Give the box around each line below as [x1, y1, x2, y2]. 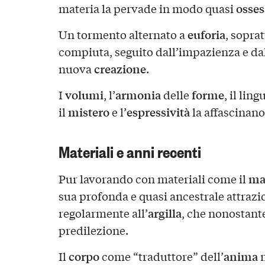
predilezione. [58, 222, 128, 238]
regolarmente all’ [58, 205, 148, 221]
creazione [93, 60, 146, 77]
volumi [64, 86, 104, 103]
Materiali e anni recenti [58, 139, 201, 161]
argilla [147, 204, 182, 221]
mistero [67, 103, 109, 120]
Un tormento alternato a [58, 26, 188, 42]
